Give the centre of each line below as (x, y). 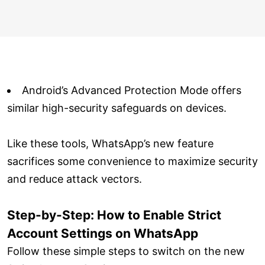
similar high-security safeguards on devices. (117, 108)
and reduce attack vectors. (75, 179)
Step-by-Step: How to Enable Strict (114, 215)
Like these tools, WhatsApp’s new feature (110, 143)
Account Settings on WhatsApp (103, 233)
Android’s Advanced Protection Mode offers (132, 90)
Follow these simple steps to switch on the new (126, 251)
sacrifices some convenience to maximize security (132, 161)
